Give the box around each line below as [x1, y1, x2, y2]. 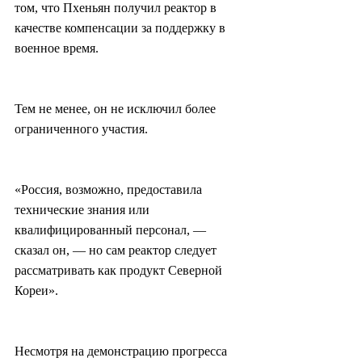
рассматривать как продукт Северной [15, 263, 225, 278]
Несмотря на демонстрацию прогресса [15, 344, 230, 359]
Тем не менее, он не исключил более [15, 102, 219, 116]
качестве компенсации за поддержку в [15, 21, 229, 36]
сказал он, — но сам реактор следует [15, 243, 220, 258]
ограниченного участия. [15, 122, 148, 137]
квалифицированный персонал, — [15, 223, 209, 238]
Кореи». [15, 284, 58, 298]
